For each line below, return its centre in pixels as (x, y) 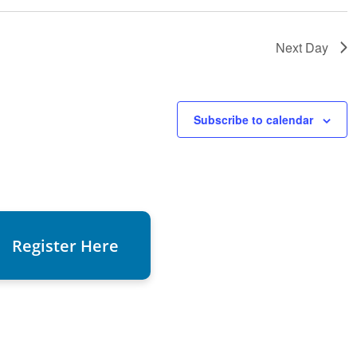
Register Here (66, 246)
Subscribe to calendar (254, 120)
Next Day (302, 48)
